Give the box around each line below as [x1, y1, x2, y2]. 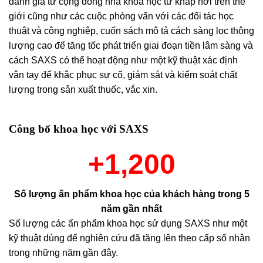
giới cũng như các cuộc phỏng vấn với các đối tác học [9, 11, 234, 22]
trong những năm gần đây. [9, 247, 118, 258]
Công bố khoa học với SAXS [9, 123, 149, 136]
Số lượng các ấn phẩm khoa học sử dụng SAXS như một [9, 218, 247, 228]
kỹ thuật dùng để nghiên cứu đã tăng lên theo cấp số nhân [9, 232, 250, 243]
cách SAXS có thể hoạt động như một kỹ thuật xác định [9, 55, 238, 66]
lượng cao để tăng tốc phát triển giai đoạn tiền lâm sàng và [9, 41, 253, 51]
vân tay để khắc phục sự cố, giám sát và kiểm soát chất [9, 70, 237, 80]
